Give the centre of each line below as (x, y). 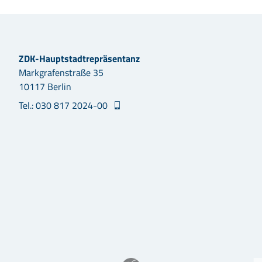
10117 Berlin (45, 87)
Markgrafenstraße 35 (61, 73)
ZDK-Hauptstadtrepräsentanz (79, 58)
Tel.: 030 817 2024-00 (64, 105)
